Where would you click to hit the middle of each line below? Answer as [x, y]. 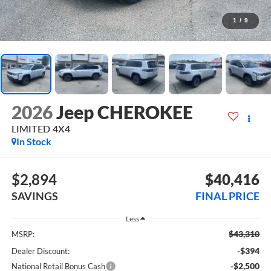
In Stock [34, 142]
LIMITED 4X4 [41, 129]
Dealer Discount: [40, 251]
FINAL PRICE [228, 196]
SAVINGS [34, 196]
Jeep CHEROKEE [124, 112]
